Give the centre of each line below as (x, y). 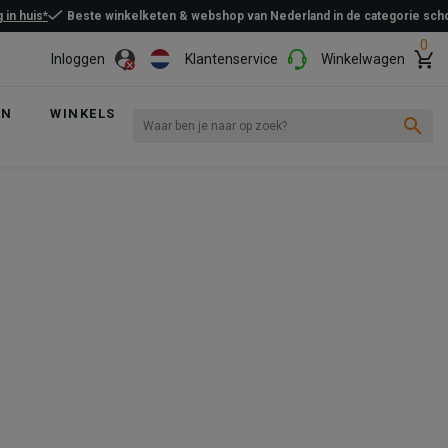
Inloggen (78, 59)
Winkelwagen (363, 59)
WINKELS (83, 113)
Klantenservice (231, 59)
